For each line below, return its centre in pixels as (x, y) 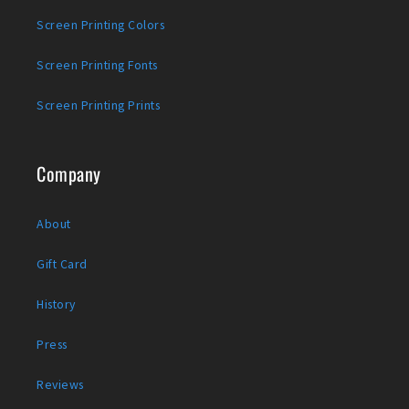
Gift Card (62, 264)
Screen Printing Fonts (97, 65)
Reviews (60, 385)
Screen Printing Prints (98, 105)
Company (69, 174)
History (56, 304)
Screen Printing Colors (100, 25)
